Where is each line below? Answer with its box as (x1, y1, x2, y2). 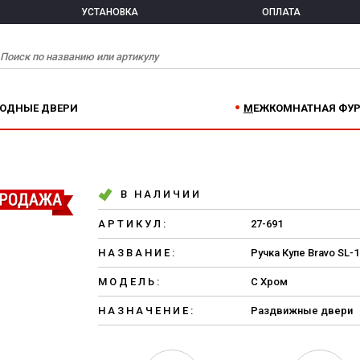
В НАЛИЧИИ (121, 188, 202, 200)
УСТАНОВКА (81, 6, 139, 18)
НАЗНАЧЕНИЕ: (98, 305, 195, 317)
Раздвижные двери (251, 305, 353, 317)
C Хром (251, 276, 288, 288)
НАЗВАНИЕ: (98, 247, 177, 259)
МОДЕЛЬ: (98, 276, 162, 288)
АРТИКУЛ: (98, 218, 168, 230)
